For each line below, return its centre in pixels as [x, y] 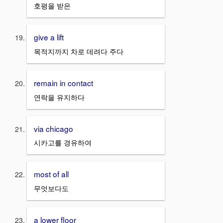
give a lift [49, 37]
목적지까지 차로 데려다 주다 [79, 52]
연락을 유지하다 [59, 97]
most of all [51, 174]
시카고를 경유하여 [63, 143]
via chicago [54, 128]
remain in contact [63, 83]
